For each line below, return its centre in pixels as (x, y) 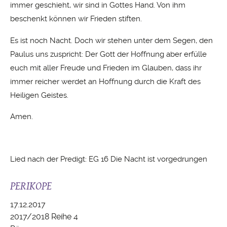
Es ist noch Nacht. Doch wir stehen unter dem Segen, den (111, 40)
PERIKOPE (31, 186)
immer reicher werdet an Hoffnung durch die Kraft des (105, 81)
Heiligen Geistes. (39, 95)
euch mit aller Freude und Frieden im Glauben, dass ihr (106, 68)
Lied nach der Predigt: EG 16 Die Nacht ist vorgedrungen (109, 159)
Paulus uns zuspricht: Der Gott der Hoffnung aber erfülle (108, 54)
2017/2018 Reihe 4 (44, 217)
